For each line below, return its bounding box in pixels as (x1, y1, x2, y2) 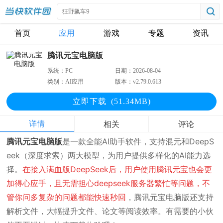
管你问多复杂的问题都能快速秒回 (6, 192, 126, 202)
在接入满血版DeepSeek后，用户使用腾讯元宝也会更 (22, 164, 213, 174)
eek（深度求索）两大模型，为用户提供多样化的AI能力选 (6, 150, 211, 160)
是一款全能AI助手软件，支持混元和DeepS (62, 136, 215, 146)
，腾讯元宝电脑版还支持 (126, 192, 214, 202)
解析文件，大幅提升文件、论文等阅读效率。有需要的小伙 (6, 206, 214, 216)
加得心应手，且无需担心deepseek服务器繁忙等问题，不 (6, 178, 211, 188)
